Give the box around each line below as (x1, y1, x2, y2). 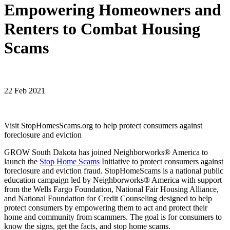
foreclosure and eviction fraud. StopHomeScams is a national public (4, 166, 223, 175)
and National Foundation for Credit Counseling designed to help (4, 194, 212, 203)
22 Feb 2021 (4, 86, 45, 95)
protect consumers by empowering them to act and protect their (4, 203, 207, 212)
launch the (4, 157, 40, 166)
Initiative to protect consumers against (100, 157, 223, 166)
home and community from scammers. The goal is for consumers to (4, 212, 222, 221)
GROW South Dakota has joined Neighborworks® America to (4, 147, 208, 157)
